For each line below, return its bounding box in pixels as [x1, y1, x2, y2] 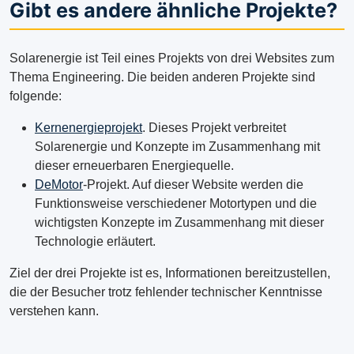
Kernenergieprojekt [35, 121, 142, 135]
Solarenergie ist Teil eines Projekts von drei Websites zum [9, 51, 334, 66]
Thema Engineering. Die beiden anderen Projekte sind [9, 70, 315, 85]
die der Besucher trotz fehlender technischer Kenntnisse [9, 285, 322, 299]
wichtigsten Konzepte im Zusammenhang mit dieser [35, 216, 324, 230]
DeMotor [35, 178, 83, 192]
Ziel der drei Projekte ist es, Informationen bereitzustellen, [9, 266, 330, 281]
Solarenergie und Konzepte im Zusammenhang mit [35, 140, 320, 154]
